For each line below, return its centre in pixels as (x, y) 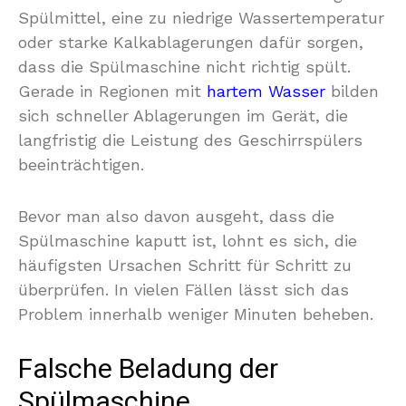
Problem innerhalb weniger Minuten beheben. (196, 314)
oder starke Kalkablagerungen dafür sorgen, (191, 42)
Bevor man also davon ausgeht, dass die (176, 216)
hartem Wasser (266, 91)
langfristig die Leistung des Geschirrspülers (190, 140)
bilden (352, 91)
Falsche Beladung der (148, 370)
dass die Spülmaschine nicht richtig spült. (184, 67)
